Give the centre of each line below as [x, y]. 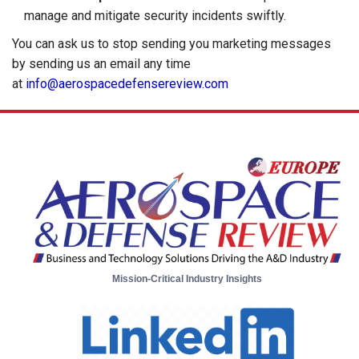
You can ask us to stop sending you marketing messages [171, 43]
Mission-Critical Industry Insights [188, 279]
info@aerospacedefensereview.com [127, 83]
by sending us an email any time [101, 63]
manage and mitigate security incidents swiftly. [155, 15]
